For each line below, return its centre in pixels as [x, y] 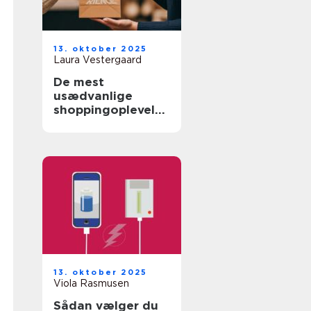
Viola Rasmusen [91, 283]
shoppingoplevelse [111, 110]
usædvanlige [93, 96]
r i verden [82, 124]
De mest [79, 82]
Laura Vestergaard [98, 60]
